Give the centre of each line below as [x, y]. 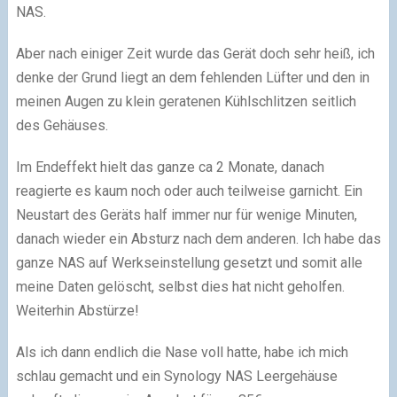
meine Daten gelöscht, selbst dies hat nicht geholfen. [180, 287]
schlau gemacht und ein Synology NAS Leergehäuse [176, 376]
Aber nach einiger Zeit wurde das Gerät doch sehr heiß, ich [195, 54]
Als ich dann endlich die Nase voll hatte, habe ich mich [182, 352]
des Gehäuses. [62, 125]
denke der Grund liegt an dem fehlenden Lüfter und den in [192, 78]
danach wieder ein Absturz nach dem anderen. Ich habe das [198, 239]
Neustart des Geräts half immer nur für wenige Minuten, [186, 215]
